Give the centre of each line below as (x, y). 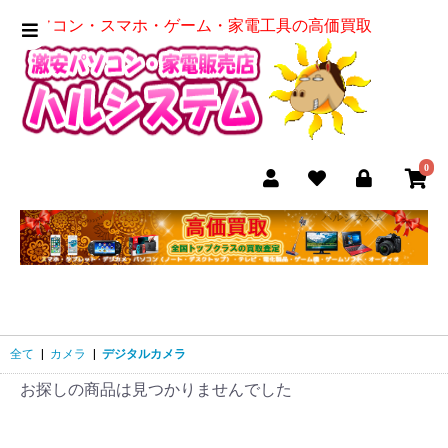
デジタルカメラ (144, 353)
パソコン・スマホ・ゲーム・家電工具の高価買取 (196, 25)
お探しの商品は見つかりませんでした (156, 389)
